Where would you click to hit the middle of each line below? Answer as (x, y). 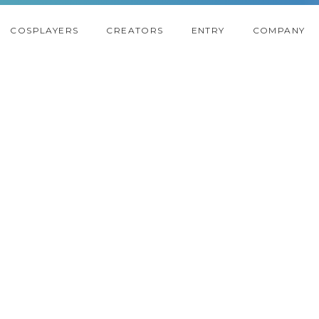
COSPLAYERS (45, 31)
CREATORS (135, 31)
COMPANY (279, 31)
